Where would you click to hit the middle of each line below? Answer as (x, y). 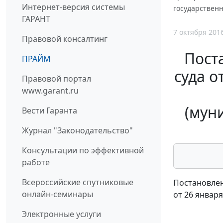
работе (36, 163)
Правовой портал (56, 79)
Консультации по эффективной (83, 151)
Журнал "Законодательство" (77, 131)
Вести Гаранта (50, 111)
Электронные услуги (61, 214)
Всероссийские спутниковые (78, 182)
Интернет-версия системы (73, 7)
